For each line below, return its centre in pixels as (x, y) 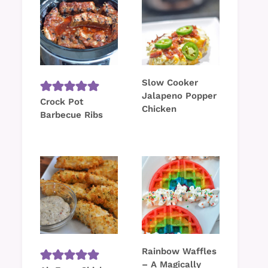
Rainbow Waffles (179, 252)
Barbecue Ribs (71, 115)
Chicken (159, 109)
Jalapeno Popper (179, 96)
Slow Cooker (170, 83)
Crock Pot (62, 102)
